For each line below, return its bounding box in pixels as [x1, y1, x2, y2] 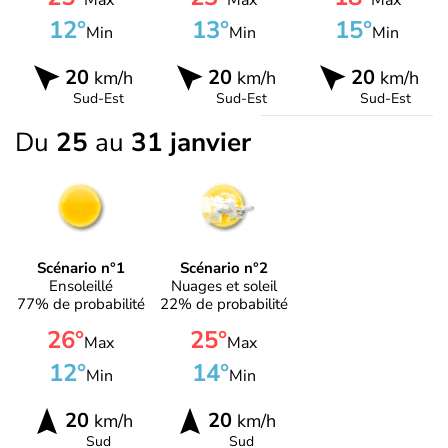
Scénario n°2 [179, 257, 268, 278]
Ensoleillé [48, 275, 113, 296]
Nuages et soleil [170, 275, 277, 296]
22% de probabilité [159, 293, 288, 314]
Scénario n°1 [36, 257, 125, 278]
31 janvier [131, 125, 251, 161]
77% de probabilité [16, 293, 145, 314]
